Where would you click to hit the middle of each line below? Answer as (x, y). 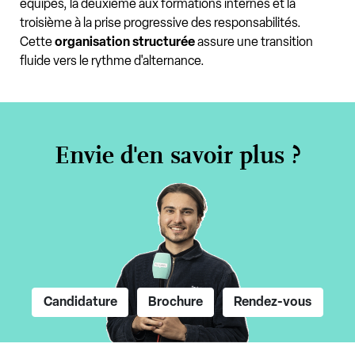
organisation (92, 42)
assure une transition (254, 42)
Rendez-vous (273, 302)
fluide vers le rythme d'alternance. (112, 61)
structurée (164, 42)
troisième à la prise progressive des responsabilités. (160, 23)
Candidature (80, 302)
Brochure (176, 302)
